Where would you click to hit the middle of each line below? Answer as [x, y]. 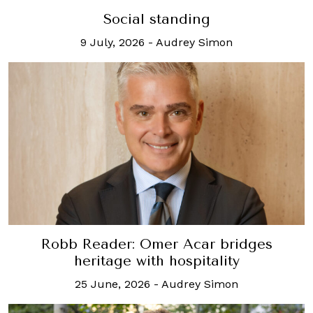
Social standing [156, 19]
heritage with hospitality [156, 261]
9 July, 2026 [112, 42]
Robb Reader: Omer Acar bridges [156, 244]
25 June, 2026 [112, 284]
